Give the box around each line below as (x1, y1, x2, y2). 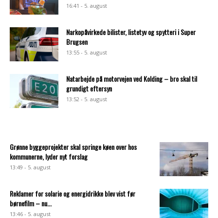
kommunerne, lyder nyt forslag (10, 151, 88, 162)
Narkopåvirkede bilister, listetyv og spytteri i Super (66, 27, 196, 37)
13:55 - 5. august (66, 49, 107, 56)
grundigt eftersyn (66, 83, 112, 94)
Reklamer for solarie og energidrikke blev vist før (10, 188, 135, 199)
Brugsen (66, 36, 88, 47)
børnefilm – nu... (10, 198, 52, 209)
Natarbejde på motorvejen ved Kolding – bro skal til (66, 73, 197, 84)
